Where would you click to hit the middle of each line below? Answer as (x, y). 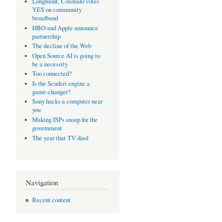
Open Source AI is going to (66, 55)
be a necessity (50, 64)
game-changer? (51, 92)
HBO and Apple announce (65, 28)
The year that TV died (60, 138)
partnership (46, 36)
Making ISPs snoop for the (65, 119)
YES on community (57, 10)
